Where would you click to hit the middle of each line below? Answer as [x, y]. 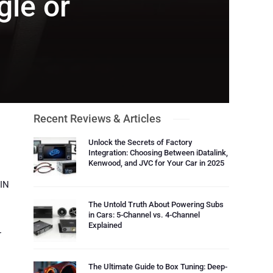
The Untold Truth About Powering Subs [156, 204]
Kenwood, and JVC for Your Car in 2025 [157, 163]
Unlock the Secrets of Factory [140, 142]
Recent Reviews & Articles [97, 119]
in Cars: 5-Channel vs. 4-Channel [144, 215]
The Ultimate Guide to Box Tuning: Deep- [158, 267]
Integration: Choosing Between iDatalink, [158, 153]
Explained [105, 225]
